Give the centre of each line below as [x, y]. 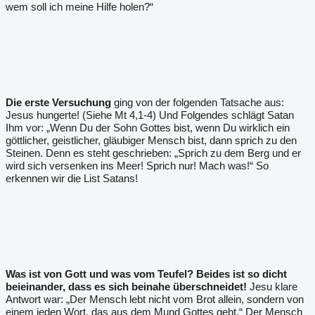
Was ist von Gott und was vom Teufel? [99, 274]
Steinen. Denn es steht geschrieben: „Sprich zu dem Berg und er [153, 153]
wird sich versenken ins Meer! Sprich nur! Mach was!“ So [137, 166]
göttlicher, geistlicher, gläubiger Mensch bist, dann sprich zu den [151, 140]
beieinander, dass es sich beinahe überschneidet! [126, 287]
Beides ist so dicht [242, 274]
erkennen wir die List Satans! [72, 178]
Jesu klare [272, 287]
